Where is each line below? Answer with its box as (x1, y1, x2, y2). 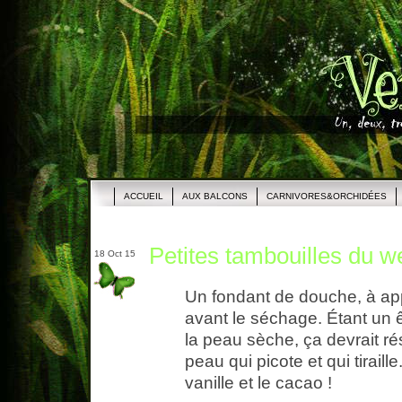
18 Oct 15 (92, 249, 135, 258)
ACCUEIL (124, 191, 163, 201)
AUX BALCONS (182, 191, 248, 201)
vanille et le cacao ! (185, 373, 332, 393)
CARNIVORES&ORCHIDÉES (267, 191, 387, 201)
